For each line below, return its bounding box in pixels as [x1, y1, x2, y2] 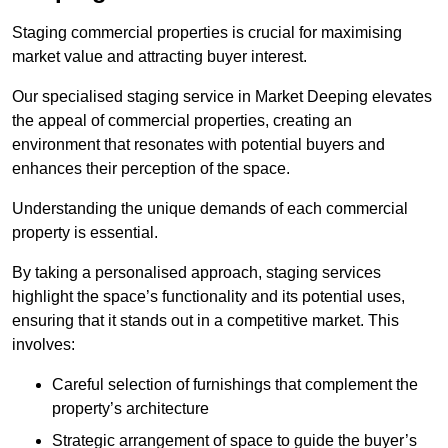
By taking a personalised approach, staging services [12, 264, 381, 282]
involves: [12, 336, 75, 354]
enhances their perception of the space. [12, 160, 290, 178]
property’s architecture [52, 400, 209, 418]
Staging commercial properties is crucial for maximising [12, 24, 402, 42]
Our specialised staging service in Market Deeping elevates [12, 88, 432, 106]
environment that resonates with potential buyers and [12, 136, 385, 154]
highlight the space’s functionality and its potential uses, [12, 288, 405, 306]
